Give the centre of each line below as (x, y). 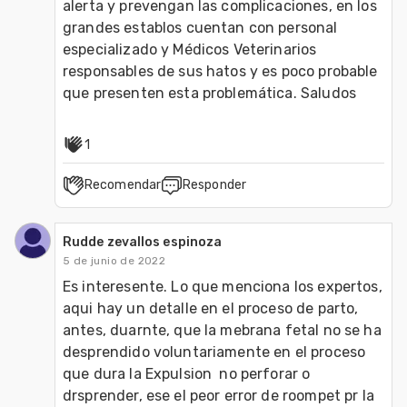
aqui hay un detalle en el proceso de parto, (211, 308)
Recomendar (123, 184)
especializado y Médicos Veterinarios (190, 49)
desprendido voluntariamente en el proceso (214, 352)
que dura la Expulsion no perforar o (187, 373)
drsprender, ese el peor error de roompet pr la (218, 395)
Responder (214, 184)
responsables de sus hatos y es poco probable (220, 71)
